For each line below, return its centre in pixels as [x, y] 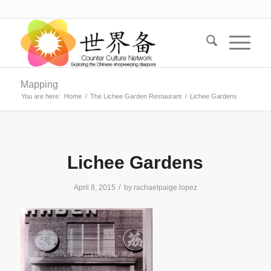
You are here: [41, 96]
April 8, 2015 [94, 188]
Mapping [39, 84]
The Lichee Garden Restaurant [135, 96]
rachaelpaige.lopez [165, 188]
